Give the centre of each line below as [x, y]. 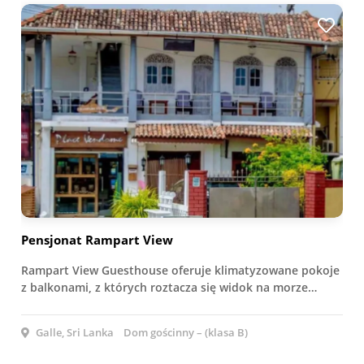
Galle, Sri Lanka [74, 333]
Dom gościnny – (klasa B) [186, 333]
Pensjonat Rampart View [97, 240]
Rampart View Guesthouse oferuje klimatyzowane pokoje [180, 271]
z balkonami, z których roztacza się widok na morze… [169, 288]
